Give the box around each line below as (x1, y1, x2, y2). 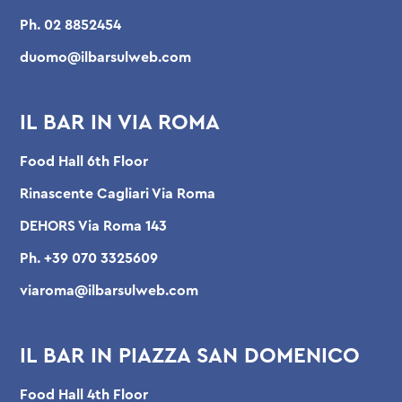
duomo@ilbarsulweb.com (20, 50, 192, 65)
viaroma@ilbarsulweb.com (20, 284, 199, 298)
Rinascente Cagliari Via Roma (20, 187, 216, 201)
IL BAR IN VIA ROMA (20, 112, 221, 134)
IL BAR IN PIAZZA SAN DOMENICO (20, 345, 361, 367)
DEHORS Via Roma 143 (20, 219, 168, 233)
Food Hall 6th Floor (20, 154, 149, 169)
